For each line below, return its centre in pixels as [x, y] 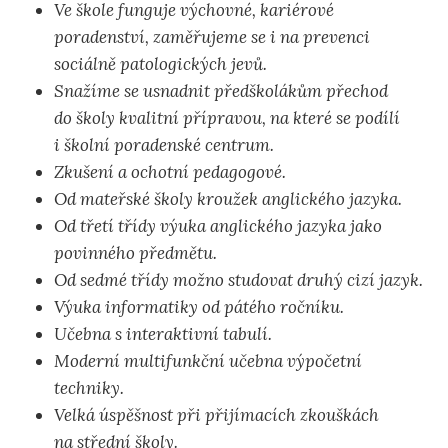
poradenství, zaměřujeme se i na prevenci [212, 37]
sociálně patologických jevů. [160, 64]
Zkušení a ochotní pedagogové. [170, 172]
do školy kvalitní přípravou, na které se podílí [227, 118]
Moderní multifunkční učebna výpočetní [208, 361]
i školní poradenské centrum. [164, 145]
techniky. [89, 388]
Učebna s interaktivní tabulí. [163, 334]
